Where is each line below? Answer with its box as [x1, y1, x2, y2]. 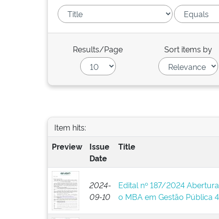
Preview [51, 141, 82, 152]
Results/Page [73, 44, 123, 54]
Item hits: [54, 121, 86, 132]
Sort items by [164, 44, 213, 54]
